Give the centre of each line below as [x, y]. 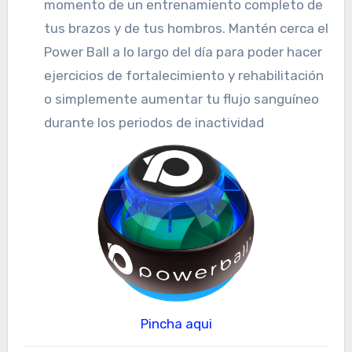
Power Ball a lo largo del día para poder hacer [183, 51]
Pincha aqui [180, 323]
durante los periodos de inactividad [154, 122]
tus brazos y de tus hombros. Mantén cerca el [186, 28]
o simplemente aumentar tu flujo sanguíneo [181, 99]
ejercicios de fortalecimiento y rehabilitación [183, 75]
